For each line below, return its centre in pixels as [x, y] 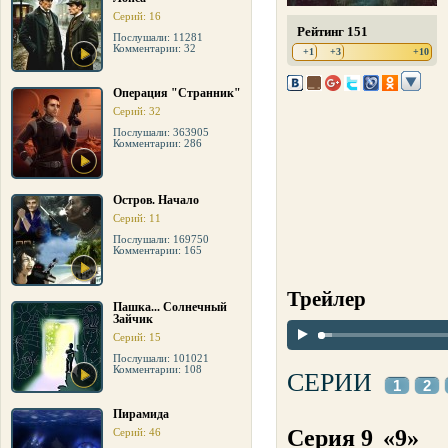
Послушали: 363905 [161, 132]
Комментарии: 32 [154, 48]
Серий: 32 [137, 111]
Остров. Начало [156, 200]
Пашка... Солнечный [170, 307]
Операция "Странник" [177, 93]
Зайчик [133, 319]
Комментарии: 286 [157, 143]
